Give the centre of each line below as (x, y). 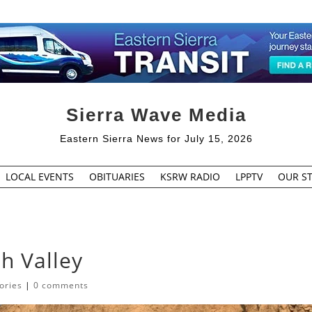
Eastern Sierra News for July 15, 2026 (156, 138)
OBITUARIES (117, 176)
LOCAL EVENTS (39, 176)
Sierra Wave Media (156, 115)
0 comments (61, 286)
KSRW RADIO (190, 176)
